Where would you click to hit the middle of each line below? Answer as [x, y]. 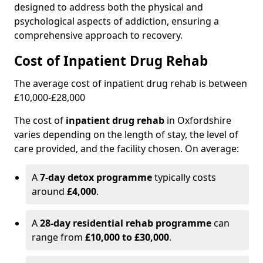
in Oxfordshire [198, 120]
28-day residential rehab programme [126, 223]
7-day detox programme [96, 177]
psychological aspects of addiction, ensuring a [117, 21]
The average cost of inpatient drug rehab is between [131, 83]
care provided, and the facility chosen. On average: [127, 149]
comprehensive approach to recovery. [98, 35]
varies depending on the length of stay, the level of [126, 134]
